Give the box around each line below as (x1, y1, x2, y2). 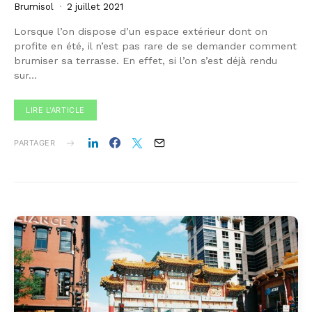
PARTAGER (14, 138, 56, 148)
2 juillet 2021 (67, 1, 123, 13)
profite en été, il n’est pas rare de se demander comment (14, 40, 297, 52)
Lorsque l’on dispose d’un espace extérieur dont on (14, 26, 267, 38)
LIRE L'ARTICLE (26, 105, 85, 116)
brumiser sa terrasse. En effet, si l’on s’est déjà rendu (14, 55, 277, 67)
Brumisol (14, 1, 54, 13)
